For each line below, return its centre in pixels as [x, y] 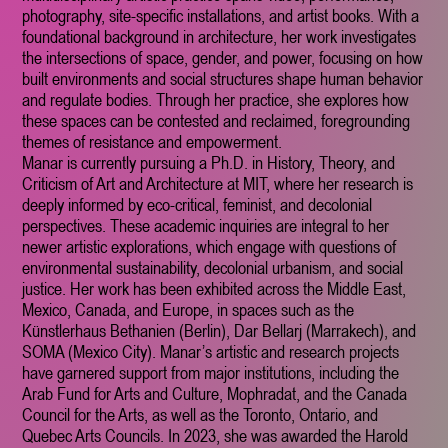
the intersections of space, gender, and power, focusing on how [223, 57]
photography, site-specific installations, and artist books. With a [221, 15]
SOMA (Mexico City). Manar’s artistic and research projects [211, 351]
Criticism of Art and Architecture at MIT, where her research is [218, 183]
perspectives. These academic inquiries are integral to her [206, 225]
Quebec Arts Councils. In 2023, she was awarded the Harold [215, 435]
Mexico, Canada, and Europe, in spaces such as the [188, 309]
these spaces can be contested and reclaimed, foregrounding [216, 120]
